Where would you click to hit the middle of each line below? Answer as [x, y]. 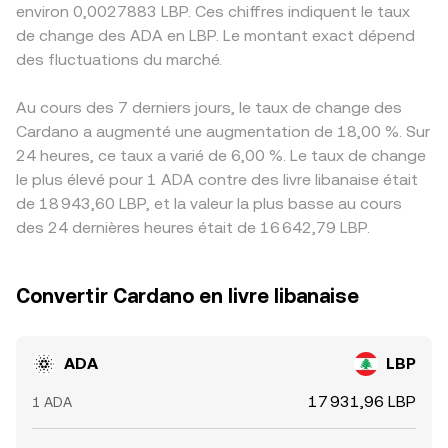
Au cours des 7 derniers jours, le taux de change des [209, 107]
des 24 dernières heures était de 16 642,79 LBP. [193, 227]
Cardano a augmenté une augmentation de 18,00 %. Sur [223, 131]
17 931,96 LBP [362, 401]
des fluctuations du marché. [119, 59]
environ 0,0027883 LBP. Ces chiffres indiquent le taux [213, 11]
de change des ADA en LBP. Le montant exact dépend [215, 35]
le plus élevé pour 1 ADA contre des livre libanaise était [217, 179]
